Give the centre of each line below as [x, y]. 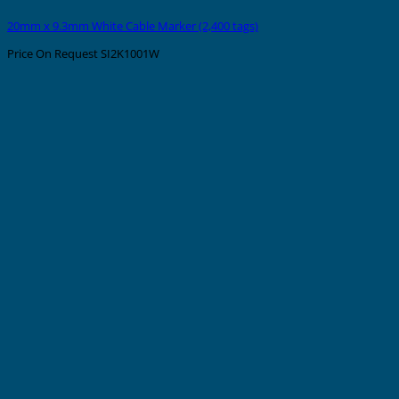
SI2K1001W [129, 54]
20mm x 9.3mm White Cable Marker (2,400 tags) [133, 26]
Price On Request [53, 54]
